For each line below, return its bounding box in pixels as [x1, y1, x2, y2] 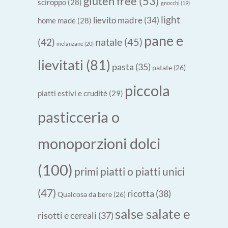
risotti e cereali [38, 210, 97, 221]
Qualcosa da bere [58, 190, 112, 199]
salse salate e [115, 206, 190, 222]
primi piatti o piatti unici [74, 165, 185, 178]
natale [95, 36, 122, 48]
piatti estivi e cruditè [38, 89, 107, 98]
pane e [144, 32, 183, 49]
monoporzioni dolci [38, 134, 160, 153]
